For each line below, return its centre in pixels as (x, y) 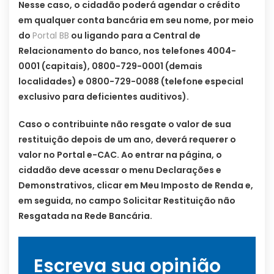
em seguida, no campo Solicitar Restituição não (127, 201)
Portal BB (51, 36)
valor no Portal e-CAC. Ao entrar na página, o (120, 155)
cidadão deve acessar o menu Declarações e (120, 170)
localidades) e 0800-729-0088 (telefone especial (131, 82)
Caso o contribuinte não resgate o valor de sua (125, 124)
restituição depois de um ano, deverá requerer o (127, 140)
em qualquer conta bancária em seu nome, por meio (136, 20)
